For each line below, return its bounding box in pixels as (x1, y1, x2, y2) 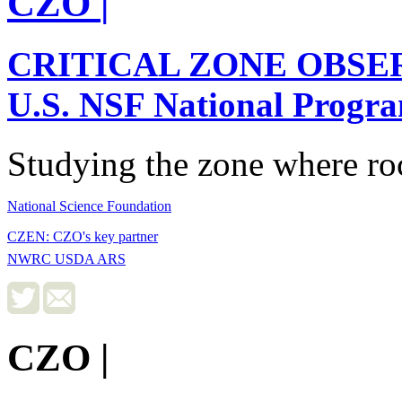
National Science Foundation (7, 198, 171, 214)
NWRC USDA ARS (7, 250, 126, 267)
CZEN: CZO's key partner (7, 229, 158, 245)
